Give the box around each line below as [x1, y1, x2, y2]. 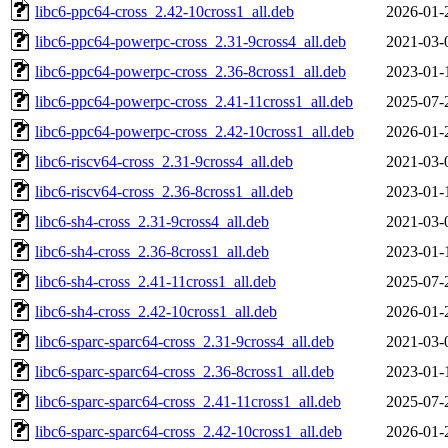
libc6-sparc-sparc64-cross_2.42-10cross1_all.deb [35, 422, 342, 440]
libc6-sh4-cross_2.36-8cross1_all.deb [35, 242, 269, 260]
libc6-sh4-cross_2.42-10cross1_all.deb [35, 302, 277, 320]
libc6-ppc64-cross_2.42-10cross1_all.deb [35, 2, 294, 20]
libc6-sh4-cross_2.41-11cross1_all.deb [35, 272, 276, 290]
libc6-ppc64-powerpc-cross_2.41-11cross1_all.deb [35, 92, 353, 110]
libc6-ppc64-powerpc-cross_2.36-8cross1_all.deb [35, 62, 346, 80]
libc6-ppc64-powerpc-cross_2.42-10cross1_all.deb [35, 122, 354, 140]
